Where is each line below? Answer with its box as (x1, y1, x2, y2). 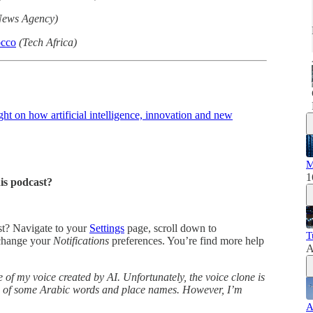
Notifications (53, 235, 109, 247)
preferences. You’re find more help (109, 235, 264, 247)
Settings (89, 222, 124, 235)
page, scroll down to (124, 222, 217, 235)
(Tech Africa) (19, 36, 77, 48)
